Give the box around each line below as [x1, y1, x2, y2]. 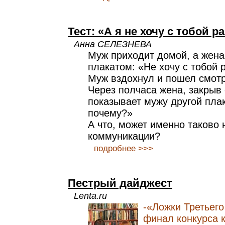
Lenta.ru [74, 190, 107, 201]
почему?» [88, 107, 133, 119]
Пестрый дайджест [68, 177, 172, 189]
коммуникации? [88, 131, 160, 142]
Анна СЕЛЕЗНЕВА [74, 39, 152, 49]
